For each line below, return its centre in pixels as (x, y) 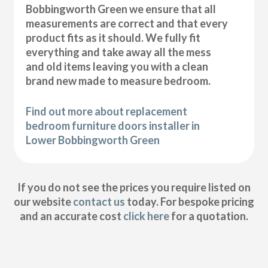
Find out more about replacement (107, 111)
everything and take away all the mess (119, 52)
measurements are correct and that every (127, 23)
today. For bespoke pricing (189, 202)
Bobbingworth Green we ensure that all (121, 9)
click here (146, 216)
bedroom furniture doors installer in (113, 125)
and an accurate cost (71, 216)
